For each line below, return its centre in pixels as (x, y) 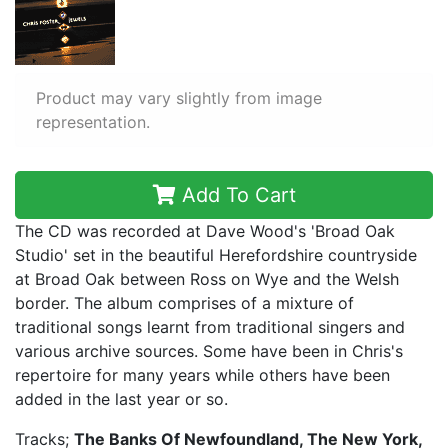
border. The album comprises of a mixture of (184, 303)
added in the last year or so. (121, 399)
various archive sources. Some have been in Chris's (209, 351)
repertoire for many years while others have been (202, 375)
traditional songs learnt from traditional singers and (210, 327)
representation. (93, 122)
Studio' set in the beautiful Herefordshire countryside (216, 255)
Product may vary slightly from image (179, 98)
